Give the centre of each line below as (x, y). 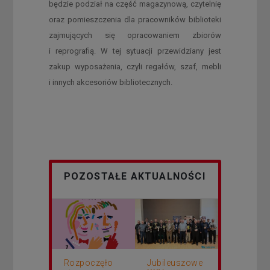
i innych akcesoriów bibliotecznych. (110, 82)
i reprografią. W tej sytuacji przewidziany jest (135, 51)
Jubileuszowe (175, 262)
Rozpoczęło (88, 262)
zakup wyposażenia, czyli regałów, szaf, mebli (135, 66)
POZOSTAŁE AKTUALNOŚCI (134, 176)
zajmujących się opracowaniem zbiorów (135, 35)
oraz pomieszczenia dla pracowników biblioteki (135, 19)
